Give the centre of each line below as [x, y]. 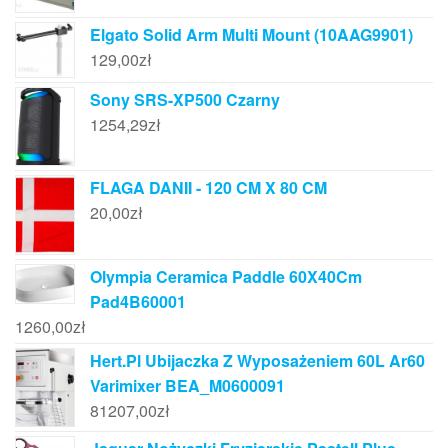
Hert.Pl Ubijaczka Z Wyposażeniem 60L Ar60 [257, 360]
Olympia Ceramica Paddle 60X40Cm [226, 276]
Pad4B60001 [138, 301]
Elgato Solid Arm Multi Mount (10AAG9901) [251, 34]
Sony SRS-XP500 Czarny [185, 100]
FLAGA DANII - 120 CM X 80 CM [208, 188]
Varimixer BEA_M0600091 [187, 385]
